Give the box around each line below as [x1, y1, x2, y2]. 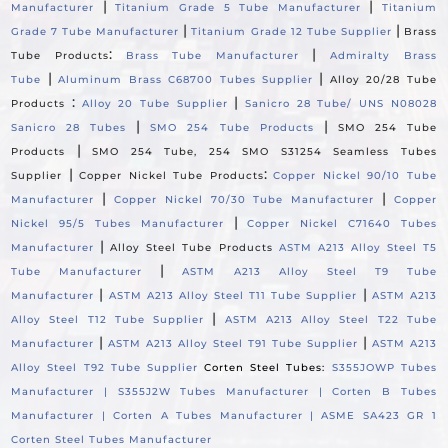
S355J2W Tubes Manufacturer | [117, 385, 333, 399]
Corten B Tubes [332, 385, 437, 399]
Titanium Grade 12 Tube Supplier [191, 25, 392, 39]
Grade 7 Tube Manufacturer [11, 25, 180, 39]
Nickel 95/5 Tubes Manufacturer [11, 217, 224, 231]
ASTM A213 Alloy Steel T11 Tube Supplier [108, 289, 358, 303]
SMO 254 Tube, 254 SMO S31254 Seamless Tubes [92, 145, 437, 159]
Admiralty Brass [330, 49, 437, 63]
